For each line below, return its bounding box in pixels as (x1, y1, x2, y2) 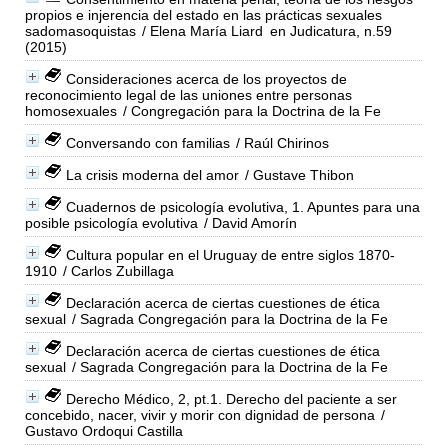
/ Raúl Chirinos (231, 134, 329, 151)
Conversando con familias (65, 134, 230, 151)
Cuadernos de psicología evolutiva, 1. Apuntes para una (65, 198, 420, 215)
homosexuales (24, 102, 117, 119)
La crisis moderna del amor (65, 166, 239, 183)
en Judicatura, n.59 (269, 22, 392, 39)
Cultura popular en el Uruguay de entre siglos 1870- (65, 246, 395, 263)
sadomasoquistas (24, 22, 136, 39)
